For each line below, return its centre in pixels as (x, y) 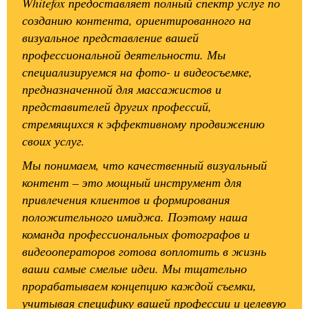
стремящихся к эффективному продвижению (144, 124)
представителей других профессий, (117, 107)
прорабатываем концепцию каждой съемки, (140, 286)
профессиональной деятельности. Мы (124, 55)
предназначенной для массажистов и (122, 89)
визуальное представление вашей (111, 38)
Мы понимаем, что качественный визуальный (145, 165)
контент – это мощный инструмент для (132, 182)
